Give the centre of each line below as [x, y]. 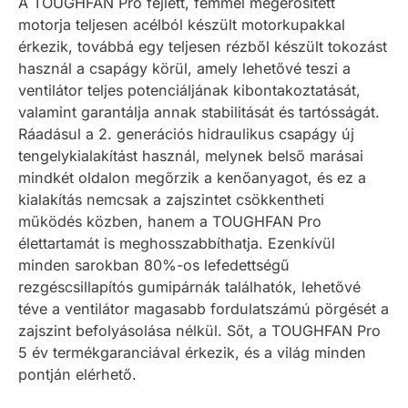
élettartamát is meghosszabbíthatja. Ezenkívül [177, 243]
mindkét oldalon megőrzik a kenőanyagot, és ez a [192, 177]
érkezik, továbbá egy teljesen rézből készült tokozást [203, 46]
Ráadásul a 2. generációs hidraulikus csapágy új [186, 133]
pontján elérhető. [77, 374]
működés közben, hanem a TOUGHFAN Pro [170, 221]
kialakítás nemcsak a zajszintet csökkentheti [171, 199]
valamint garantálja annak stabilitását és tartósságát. [199, 112]
